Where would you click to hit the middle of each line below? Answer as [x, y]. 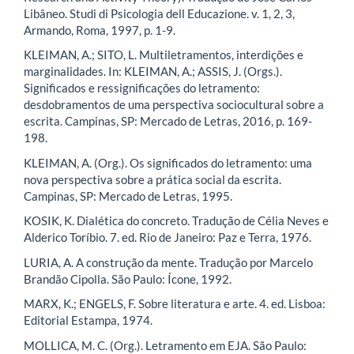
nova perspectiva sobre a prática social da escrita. [153, 179]
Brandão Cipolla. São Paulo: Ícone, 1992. [128, 279]
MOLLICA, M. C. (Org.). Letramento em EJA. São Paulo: [165, 345]
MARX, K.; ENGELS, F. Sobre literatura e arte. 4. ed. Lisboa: [175, 304]
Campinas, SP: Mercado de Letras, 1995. [128, 196]
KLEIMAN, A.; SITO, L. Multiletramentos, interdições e [164, 55]
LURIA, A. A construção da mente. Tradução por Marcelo [168, 262]
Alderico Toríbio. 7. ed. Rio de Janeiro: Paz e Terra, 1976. [168, 237]
